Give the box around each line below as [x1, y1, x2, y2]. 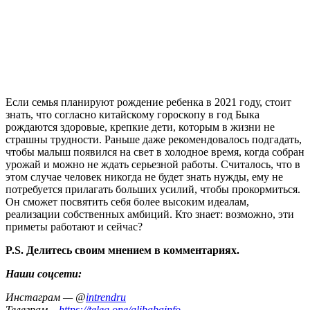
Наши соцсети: [6, 267, 82, 280]
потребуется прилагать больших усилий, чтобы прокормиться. [6, 183, 300, 195]
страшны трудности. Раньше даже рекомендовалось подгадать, [6, 133, 302, 145]
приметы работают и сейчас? [6, 220, 143, 232]
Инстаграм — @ [6, 291, 86, 303]
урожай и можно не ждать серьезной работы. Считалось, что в [6, 158, 300, 170]
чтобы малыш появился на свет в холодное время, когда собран [6, 145, 304, 158]
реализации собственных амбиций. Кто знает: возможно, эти [6, 208, 294, 220]
